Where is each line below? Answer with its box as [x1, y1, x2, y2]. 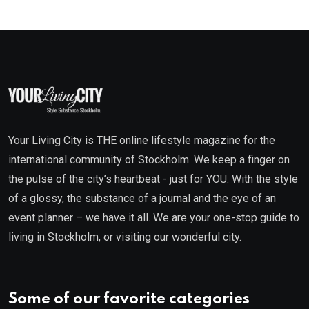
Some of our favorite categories [8, 292, 250, 308]
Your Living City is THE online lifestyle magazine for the [8, 134, 275, 148]
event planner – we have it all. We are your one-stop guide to [8, 211, 299, 225]
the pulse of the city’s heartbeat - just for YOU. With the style [8, 172, 298, 186]
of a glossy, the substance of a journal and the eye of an [8, 192, 276, 206]
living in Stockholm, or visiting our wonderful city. [8, 230, 241, 244]
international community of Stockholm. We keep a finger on [8, 153, 290, 167]
